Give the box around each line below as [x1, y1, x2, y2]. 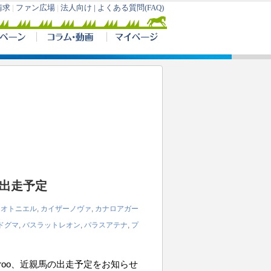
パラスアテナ [84, 221, 128, 229]
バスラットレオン [22, 221, 80, 229]
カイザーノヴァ [41, 204, 91, 213]
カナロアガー [95, 204, 139, 213]
